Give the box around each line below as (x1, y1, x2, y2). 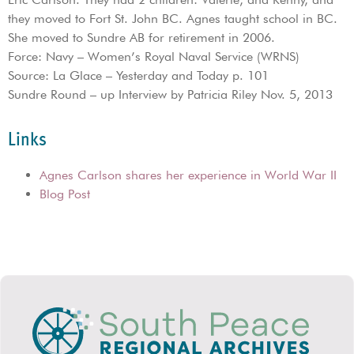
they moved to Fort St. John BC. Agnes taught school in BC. (8, 11, 337, 26)
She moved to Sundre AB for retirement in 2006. (8, 30, 275, 45)
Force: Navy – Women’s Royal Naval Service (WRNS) (8, 49, 299, 64)
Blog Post (40, 186, 90, 202)
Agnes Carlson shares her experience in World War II (40, 168, 337, 183)
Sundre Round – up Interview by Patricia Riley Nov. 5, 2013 (8, 87, 333, 102)
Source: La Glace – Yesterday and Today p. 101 (8, 68, 269, 83)
